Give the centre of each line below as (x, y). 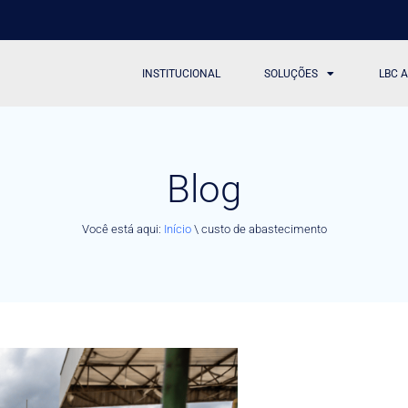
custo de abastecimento (264, 229)
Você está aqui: (122, 229)
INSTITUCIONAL (182, 73)
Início (177, 229)
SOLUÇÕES (291, 73)
